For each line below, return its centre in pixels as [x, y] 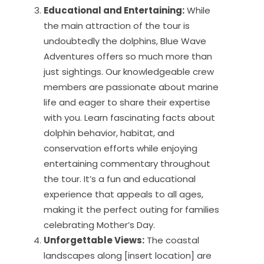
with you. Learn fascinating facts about [129, 117]
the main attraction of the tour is [117, 25]
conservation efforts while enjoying [121, 148]
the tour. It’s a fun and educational [120, 179]
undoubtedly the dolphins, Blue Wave [125, 41]
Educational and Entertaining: [114, 10]
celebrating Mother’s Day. [99, 225]
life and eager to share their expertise [127, 102]
